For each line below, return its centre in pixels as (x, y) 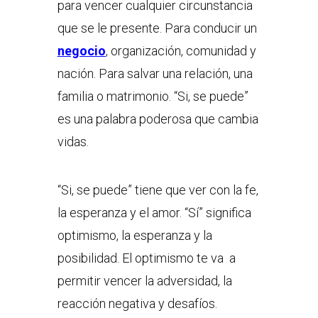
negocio (81, 51)
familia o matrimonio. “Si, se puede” (153, 97)
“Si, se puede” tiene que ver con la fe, (158, 190)
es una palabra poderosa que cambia (158, 119)
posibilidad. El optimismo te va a (146, 258)
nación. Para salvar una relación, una (155, 74)
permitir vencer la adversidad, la (144, 281)
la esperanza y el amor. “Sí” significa (154, 213)
